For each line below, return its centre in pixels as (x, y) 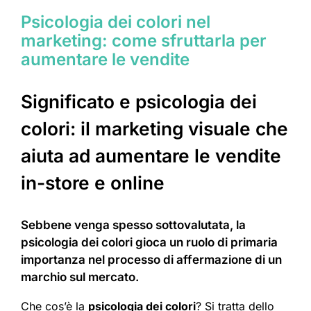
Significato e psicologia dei (139, 102)
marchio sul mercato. (80, 277)
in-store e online (93, 183)
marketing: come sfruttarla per (144, 41)
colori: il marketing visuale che (154, 129)
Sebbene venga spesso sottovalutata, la (133, 225)
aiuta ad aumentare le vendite (151, 156)
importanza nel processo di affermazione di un (151, 260)
